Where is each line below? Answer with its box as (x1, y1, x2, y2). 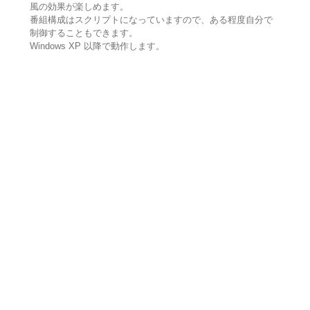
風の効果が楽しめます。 (29, 1, 129, 12)
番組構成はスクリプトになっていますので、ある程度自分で (29, 15, 273, 26)
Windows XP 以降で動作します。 (29, 41, 165, 52)
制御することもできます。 (29, 28, 138, 39)
